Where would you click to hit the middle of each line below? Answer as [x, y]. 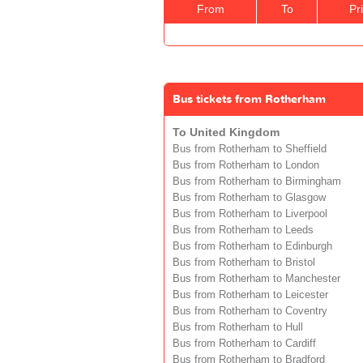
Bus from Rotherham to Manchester [256, 278]
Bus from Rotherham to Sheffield [250, 149]
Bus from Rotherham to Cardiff [244, 343]
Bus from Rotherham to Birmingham [257, 181]
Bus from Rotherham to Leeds [243, 230]
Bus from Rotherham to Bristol [244, 262]
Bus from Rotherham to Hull [238, 327]
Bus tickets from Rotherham [249, 99]
